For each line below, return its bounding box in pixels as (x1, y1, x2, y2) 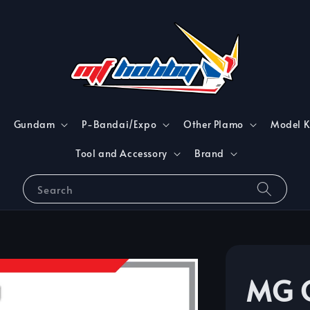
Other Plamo (183, 118, 244, 131)
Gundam (13, 118, 55, 131)
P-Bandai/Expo (82, 118, 157, 131)
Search (37, 182, 73, 197)
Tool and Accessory (75, 147, 167, 161)
